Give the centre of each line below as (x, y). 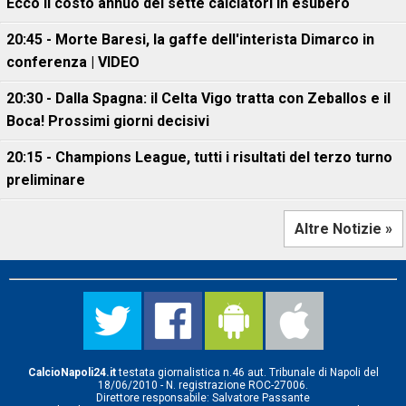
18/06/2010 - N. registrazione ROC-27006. (203, 385)
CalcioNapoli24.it (72, 372)
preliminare (46, 180)
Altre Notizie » (343, 229)
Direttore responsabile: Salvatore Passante (203, 398)
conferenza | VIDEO (73, 62)
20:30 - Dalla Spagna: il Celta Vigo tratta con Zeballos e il (198, 98)
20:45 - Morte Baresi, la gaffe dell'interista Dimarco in (190, 39)
